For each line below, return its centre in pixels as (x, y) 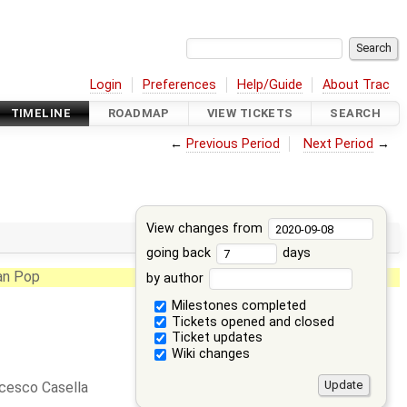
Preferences (180, 84)
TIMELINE (41, 114)
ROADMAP (139, 114)
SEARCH (355, 114)
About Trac (357, 84)
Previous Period (233, 144)
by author (177, 278)
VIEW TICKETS (250, 114)
